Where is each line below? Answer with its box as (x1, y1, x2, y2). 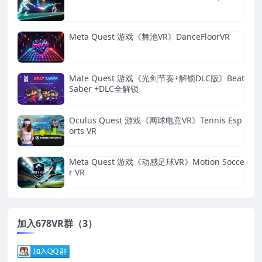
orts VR (69, 125, 96, 136)
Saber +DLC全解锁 (69, 83, 139, 95)
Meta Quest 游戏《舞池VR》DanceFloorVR (69, 31, 230, 43)
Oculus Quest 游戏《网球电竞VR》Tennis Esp (69, 114, 242, 126)
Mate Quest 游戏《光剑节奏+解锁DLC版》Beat (69, 73, 244, 84)
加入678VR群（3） (17, 217, 97, 230)
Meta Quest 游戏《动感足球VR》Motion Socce (69, 156, 244, 168)
